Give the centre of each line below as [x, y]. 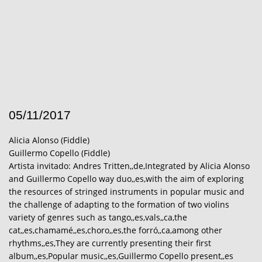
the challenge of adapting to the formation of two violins [119, 204]
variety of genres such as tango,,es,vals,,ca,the [98, 217]
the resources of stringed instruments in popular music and [127, 191]
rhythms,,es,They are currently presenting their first [110, 243]
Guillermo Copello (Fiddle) [59, 153]
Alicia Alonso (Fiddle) [49, 140]
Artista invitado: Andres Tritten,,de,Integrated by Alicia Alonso [129, 166]
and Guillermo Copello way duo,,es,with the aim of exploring [126, 178]
